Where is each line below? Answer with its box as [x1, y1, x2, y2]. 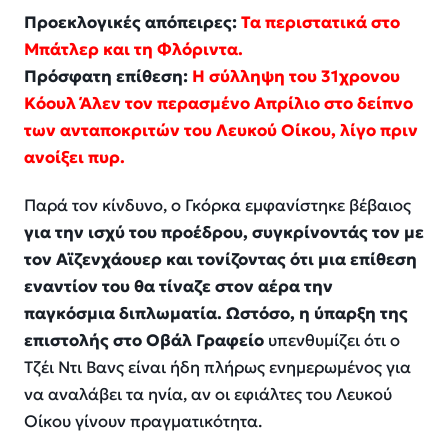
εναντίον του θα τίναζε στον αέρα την [24, 275, 333, 297]
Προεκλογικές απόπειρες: [24, 11, 241, 33]
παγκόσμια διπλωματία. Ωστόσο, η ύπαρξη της [24, 302, 408, 324]
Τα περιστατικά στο [241, 11, 400, 33]
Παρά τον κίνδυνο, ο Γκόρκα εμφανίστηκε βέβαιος [24, 194, 411, 216]
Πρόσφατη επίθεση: [24, 65, 192, 87]
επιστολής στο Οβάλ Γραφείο [24, 329, 264, 351]
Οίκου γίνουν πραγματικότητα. [24, 410, 262, 432]
